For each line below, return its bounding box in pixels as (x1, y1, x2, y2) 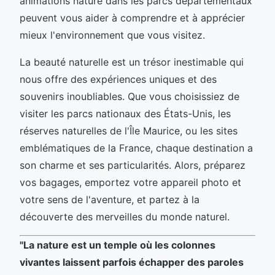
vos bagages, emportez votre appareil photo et (20, 176, 241, 188)
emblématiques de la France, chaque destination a (20, 141, 253, 154)
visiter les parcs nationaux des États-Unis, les (20, 107, 231, 120)
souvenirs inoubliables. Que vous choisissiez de (20, 90, 239, 103)
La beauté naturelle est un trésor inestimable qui (20, 55, 244, 68)
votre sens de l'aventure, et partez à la (20, 193, 199, 206)
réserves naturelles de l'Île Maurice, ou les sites (20, 124, 238, 137)
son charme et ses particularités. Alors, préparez (20, 158, 246, 171)
